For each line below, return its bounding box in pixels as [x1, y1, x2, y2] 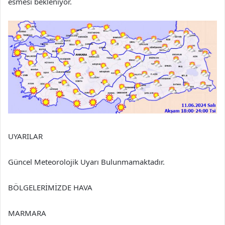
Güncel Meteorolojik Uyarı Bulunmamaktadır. [8, 156, 165, 167]
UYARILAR [8, 131, 43, 141]
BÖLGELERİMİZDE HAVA [8, 182, 92, 192]
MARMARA [8, 207, 46, 218]
